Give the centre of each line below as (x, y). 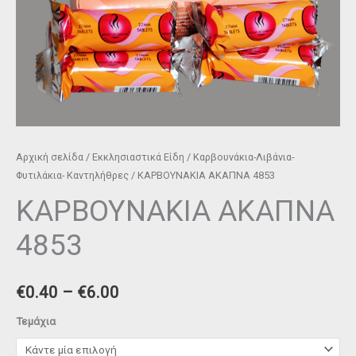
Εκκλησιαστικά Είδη (138, 157)
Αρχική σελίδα (50, 157)
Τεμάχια (36, 321)
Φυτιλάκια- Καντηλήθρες (72, 175)
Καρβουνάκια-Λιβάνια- (244, 157)
